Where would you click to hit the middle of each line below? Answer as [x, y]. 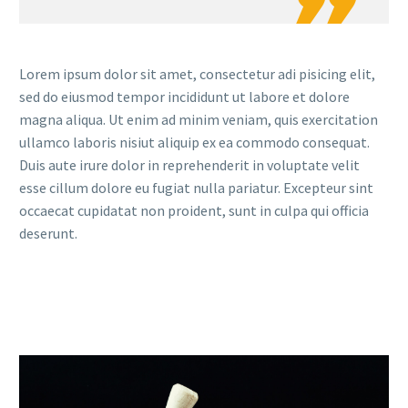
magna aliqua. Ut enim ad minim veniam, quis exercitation [199, 119]
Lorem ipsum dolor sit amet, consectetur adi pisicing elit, [197, 73]
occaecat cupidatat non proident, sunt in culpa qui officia [194, 210]
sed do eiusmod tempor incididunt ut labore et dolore [184, 96]
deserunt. [48, 233]
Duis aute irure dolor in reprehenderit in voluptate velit [189, 164]
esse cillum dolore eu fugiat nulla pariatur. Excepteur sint [196, 187]
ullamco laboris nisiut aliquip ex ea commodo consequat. [194, 142]
